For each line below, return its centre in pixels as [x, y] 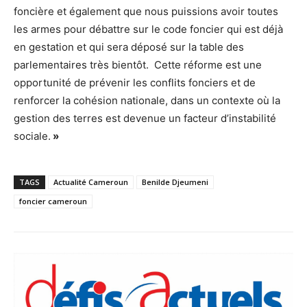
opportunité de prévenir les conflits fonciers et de [135, 83]
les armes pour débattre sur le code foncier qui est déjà [148, 29]
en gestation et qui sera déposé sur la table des [129, 47]
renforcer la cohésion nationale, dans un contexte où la [147, 101]
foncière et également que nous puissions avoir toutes [146, 12]
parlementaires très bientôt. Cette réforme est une [138, 65]
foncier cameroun [53, 201]
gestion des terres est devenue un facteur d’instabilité [145, 119]
